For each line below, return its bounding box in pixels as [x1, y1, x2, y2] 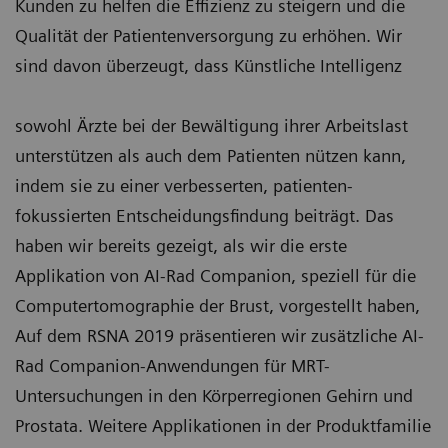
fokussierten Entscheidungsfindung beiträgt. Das [15, 205, 394, 226]
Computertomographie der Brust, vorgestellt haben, [15, 295, 420, 316]
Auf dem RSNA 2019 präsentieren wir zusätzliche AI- [15, 325, 424, 346]
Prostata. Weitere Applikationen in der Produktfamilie [15, 415, 431, 436]
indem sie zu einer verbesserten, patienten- [15, 175, 353, 196]
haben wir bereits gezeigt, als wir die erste [15, 235, 347, 256]
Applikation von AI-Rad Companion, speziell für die [15, 265, 416, 286]
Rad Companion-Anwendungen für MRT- [15, 355, 330, 376]
